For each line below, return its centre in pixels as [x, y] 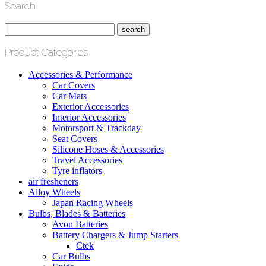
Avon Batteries [80, 224]
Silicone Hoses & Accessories [108, 149]
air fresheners [53, 181]
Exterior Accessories [91, 106]
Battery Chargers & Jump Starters [115, 235]
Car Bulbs [71, 256]
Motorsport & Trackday [96, 128]
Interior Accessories [89, 117]
